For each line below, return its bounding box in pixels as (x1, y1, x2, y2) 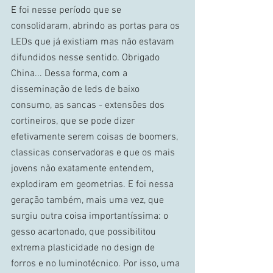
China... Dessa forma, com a (11, 67, 130, 80)
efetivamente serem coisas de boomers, (11, 130, 180, 143)
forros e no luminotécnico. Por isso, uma (11, 257, 182, 270)
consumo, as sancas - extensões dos (11, 99, 167, 112)
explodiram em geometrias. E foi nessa (11, 178, 176, 191)
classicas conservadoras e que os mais (11, 146, 177, 159)
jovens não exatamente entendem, (11, 162, 156, 175)
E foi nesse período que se (11, 4, 124, 16)
